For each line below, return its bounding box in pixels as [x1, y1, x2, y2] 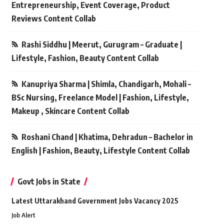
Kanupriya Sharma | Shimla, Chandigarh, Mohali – [21, 79, 191, 89]
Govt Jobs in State [17, 176, 80, 187]
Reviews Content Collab [11, 13, 96, 24]
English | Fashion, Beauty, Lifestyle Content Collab [11, 145, 190, 156]
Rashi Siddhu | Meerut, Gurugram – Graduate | [21, 39, 182, 50]
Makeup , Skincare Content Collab [11, 106, 129, 116]
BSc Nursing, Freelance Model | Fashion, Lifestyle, [11, 92, 189, 103]
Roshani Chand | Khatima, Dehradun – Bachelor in [21, 132, 193, 142]
